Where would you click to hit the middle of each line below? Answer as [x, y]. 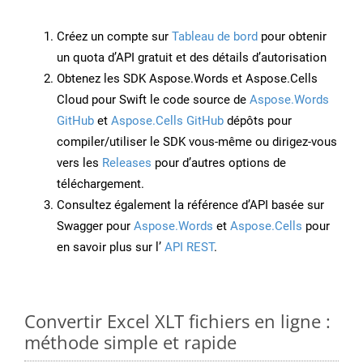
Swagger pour [95, 226]
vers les [79, 163]
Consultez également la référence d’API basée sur [190, 205]
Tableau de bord [215, 37]
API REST [188, 248]
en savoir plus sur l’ [109, 248]
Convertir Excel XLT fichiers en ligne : [177, 321]
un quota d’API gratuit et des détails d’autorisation [192, 58]
